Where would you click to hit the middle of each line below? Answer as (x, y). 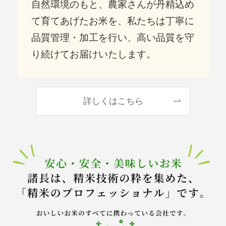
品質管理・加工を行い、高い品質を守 (113, 38)
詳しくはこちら (113, 101)
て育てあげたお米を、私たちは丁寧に (113, 21)
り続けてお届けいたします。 (94, 54)
